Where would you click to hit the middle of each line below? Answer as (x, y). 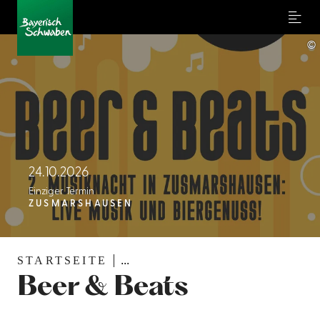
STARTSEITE (62, 260)
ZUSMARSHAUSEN (81, 204)
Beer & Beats (103, 288)
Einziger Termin (61, 192)
